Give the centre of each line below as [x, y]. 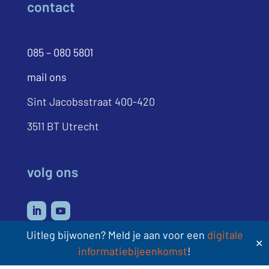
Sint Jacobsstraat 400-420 [91, 102]
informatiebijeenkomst [133, 251]
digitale [225, 235]
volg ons [54, 172]
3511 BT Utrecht [63, 126]
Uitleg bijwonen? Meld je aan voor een [116, 235]
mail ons [47, 77]
